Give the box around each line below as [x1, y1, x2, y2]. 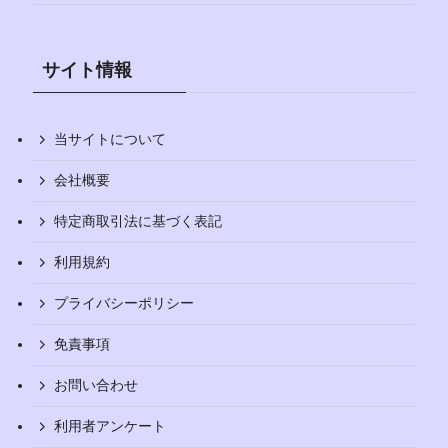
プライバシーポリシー [53, 295, 194, 312]
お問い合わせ [53, 377, 138, 394]
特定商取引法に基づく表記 [53, 213, 222, 230]
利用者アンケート [53, 418, 166, 435]
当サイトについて [53, 131, 166, 148]
